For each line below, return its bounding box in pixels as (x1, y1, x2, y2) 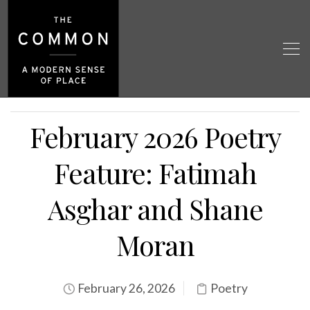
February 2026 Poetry (29, 118, 281, 155)
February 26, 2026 (75, 281, 175, 295)
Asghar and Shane (47, 190, 263, 227)
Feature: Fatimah (53, 154, 257, 191)
